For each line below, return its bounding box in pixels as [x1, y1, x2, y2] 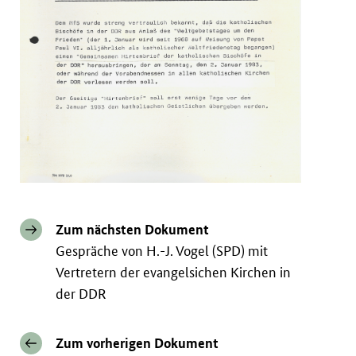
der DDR [56, 285, 107, 303]
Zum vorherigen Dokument [56, 335, 219, 352]
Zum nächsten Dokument [56, 221, 210, 238]
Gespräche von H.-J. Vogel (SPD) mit [56, 242, 269, 260]
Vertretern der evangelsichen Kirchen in [56, 264, 292, 281]
